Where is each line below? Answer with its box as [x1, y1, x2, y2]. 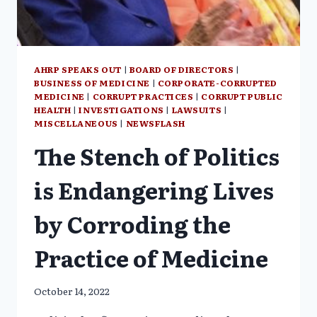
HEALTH [34, 103, 71, 116]
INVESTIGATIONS [79, 103, 164, 116]
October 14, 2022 [34, 284, 110, 299]
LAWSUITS [171, 103, 222, 116]
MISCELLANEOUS [34, 116, 118, 129]
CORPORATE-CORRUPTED [157, 76, 278, 89]
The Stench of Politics [34, 138, 279, 173]
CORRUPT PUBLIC [201, 89, 283, 103]
